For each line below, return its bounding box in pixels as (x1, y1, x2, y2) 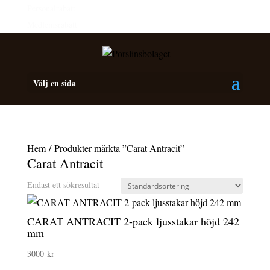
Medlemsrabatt (27, 19, 77, 30)
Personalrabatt (27, 2, 75, 14)
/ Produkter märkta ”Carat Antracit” (45, 141, 184, 154)
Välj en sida (33, 76, 76, 89)
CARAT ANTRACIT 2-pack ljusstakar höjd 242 (27, 213, 239, 228)
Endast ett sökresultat (27, 178, 99, 190)
